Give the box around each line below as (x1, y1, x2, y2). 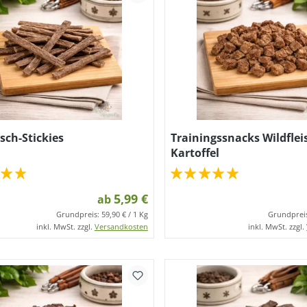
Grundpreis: (56, 209, 101, 219)
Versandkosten (94, 221, 148, 232)
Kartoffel (170, 145, 219, 160)
